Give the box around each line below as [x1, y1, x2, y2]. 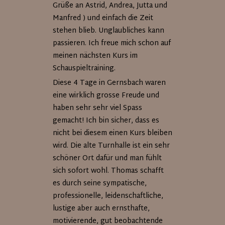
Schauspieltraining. [53, 62, 116, 75]
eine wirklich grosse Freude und [53, 89, 160, 102]
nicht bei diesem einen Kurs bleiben [53, 127, 173, 140]
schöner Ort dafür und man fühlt [53, 152, 162, 165]
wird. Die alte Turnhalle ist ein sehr [53, 140, 170, 152]
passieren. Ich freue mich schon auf [53, 37, 171, 50]
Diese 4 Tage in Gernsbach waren [53, 77, 166, 89]
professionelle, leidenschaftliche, [53, 190, 164, 202]
